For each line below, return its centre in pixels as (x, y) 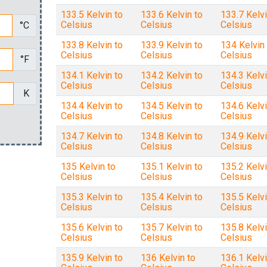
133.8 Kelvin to (91, 45)
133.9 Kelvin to (171, 45)
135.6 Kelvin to (91, 227)
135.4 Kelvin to (171, 197)
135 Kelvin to (88, 167)
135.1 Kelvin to (171, 167)
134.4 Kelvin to (91, 106)
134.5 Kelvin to (171, 106)
